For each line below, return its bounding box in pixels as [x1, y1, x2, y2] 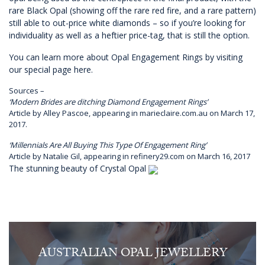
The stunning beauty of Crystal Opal [9, 163, 148, 174]
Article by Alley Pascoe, [9, 108, 92, 119]
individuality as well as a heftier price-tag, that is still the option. [9, 30, 250, 41]
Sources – [9, 85, 44, 96]
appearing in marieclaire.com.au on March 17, [92, 108, 255, 119]
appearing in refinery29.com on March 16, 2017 [83, 151, 250, 162]
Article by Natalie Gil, [9, 151, 83, 162]
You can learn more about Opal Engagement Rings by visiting [9, 51, 243, 63]
